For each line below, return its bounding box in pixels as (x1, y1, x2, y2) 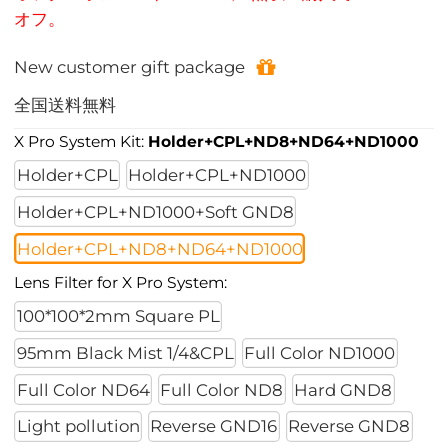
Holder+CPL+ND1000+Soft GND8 (16, 201, 294, 222)
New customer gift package (14, 57, 246, 78)
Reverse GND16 (150, 416, 278, 437)
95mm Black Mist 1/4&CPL (16, 342, 234, 363)
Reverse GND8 (288, 416, 411, 437)
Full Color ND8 (160, 379, 284, 400)
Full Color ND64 (16, 379, 150, 400)
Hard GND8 (294, 379, 393, 400)
